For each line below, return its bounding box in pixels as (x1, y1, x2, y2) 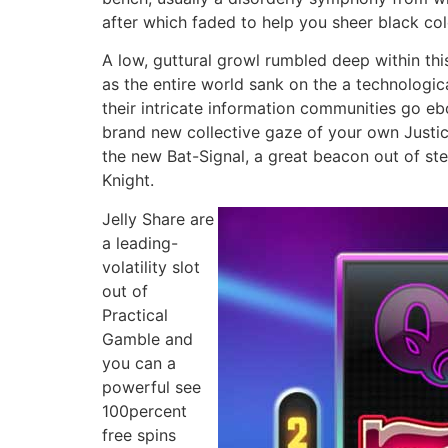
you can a (102, 352, 176, 373)
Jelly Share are (102, 208, 214, 229)
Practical (102, 304, 168, 325)
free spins (102, 424, 176, 445)
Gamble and (102, 328, 193, 349)
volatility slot (102, 256, 200, 277)
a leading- (102, 232, 178, 253)
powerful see (102, 376, 201, 397)
